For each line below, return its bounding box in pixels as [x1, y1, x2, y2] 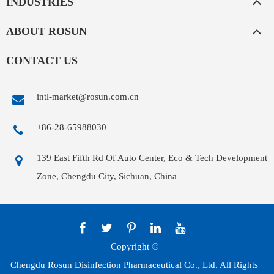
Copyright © [110, 242, 158, 252]
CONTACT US [6, 54, 78, 67]
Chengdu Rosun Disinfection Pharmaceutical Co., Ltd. [10, 260, 218, 270]
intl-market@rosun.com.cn [37, 92, 139, 102]
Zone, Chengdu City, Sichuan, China [37, 171, 177, 182]
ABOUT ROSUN [6, 25, 87, 38]
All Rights [218, 260, 259, 270]
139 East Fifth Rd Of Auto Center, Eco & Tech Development [37, 153, 267, 163]
